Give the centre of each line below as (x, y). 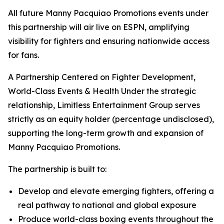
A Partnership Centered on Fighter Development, (102, 77)
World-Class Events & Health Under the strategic (102, 91)
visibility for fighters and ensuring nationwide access (109, 41)
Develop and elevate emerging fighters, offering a (116, 191)
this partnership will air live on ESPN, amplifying (99, 27)
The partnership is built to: (57, 169)
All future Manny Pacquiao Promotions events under (108, 13)
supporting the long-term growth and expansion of (106, 133)
